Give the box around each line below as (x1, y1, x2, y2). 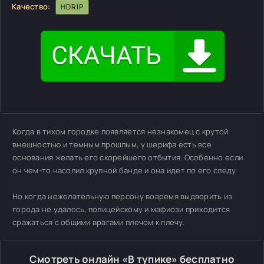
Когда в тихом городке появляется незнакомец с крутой (12, 126, 229, 137)
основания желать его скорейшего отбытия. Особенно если (12, 152, 243, 163)
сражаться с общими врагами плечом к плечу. (12, 217, 184, 227)
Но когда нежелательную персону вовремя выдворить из (12, 191, 233, 202)
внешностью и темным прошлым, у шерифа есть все (12, 139, 212, 150)
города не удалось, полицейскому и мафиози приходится (12, 204, 230, 214)
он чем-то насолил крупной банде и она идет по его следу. (12, 165, 237, 176)
